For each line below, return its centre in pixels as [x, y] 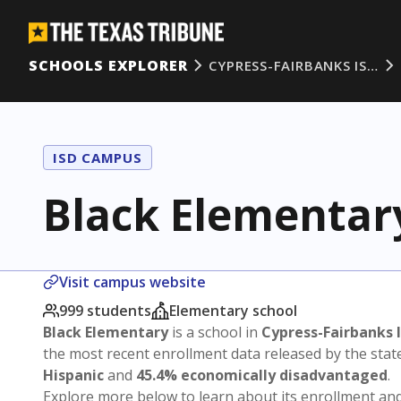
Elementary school [233, 311]
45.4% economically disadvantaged [262, 375]
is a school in [215, 332]
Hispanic [73, 375]
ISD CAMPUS [98, 158]
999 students [105, 311]
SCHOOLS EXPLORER [108, 65]
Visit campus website [132, 282]
